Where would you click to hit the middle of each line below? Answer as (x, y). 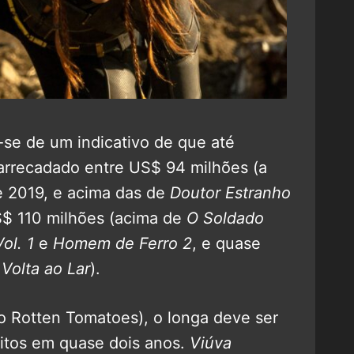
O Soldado (225, 218)
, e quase (226, 243)
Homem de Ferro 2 (122, 243)
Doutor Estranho (228, 192)
